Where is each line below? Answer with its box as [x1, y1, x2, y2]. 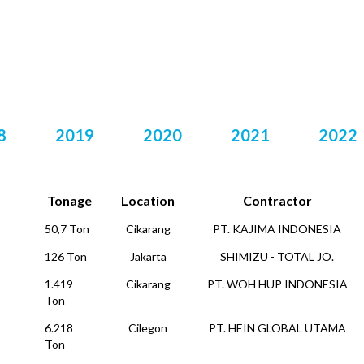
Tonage [46, 193, 92, 208]
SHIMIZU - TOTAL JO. [220, 249, 334, 263]
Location [121, 193, 175, 208]
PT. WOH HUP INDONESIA [206, 277, 348, 291]
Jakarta [129, 249, 167, 263]
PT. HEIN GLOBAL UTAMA [208, 321, 346, 335]
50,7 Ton [45, 222, 89, 236]
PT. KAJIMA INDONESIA [213, 222, 341, 236]
